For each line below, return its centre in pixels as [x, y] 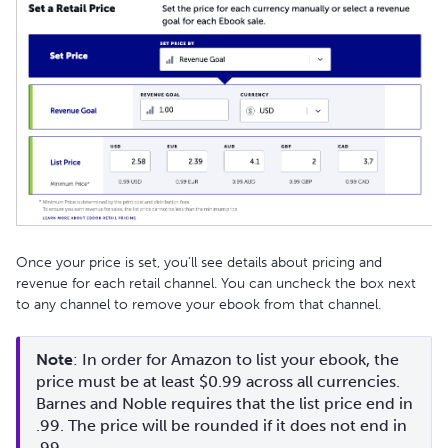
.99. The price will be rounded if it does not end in [221, 425]
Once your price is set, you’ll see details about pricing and [199, 262]
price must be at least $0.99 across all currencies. [218, 381]
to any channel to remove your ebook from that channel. [198, 304]
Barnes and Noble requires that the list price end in [224, 403]
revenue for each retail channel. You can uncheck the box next [216, 283]
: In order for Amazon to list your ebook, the [236, 359]
